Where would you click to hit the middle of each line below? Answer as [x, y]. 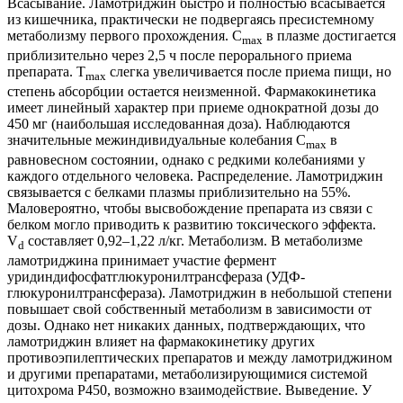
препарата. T [46, 71]
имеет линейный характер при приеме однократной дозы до [193, 108]
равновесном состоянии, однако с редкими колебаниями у [186, 160]
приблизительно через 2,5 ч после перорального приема [179, 55]
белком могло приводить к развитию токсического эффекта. [192, 225]
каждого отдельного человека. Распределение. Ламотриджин [195, 176]
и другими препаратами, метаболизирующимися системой [188, 374]
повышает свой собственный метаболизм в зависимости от [189, 309]
